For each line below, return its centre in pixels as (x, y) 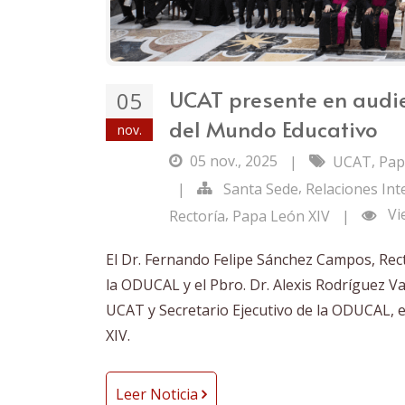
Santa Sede (261, 188)
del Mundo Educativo (273, 128)
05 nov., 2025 (235, 160)
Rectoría (197, 216)
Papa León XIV (281, 216)
